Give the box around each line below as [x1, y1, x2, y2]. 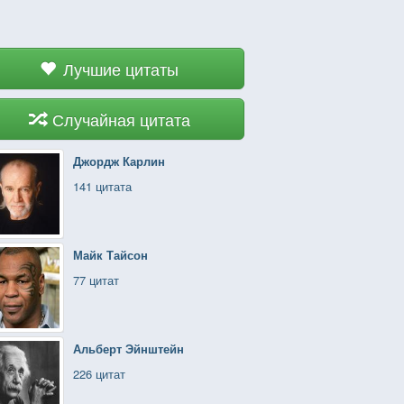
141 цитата [73, 178, 132, 195]
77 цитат [73, 271, 119, 289]
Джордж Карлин [73, 152, 165, 170]
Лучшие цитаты [63, 57, 179, 80]
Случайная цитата [51, 107, 190, 131]
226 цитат [73, 365, 125, 382]
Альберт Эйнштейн [73, 340, 184, 357]
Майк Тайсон [73, 246, 148, 263]
